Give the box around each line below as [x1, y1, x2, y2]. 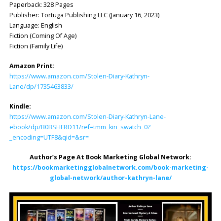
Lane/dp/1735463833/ [9, 82, 74, 91]
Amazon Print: [9, 61, 55, 70]
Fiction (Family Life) [9, 42, 63, 51]
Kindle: [9, 102, 31, 110]
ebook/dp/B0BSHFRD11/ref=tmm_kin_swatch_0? [9, 122, 150, 131]
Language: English [9, 21, 62, 30]
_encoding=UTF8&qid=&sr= [9, 133, 89, 142]
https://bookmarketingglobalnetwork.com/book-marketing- [12, 163, 209, 172]
